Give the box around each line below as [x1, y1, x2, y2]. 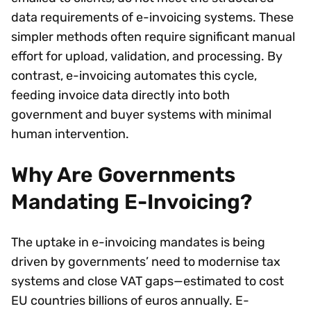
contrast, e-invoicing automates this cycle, [11, 68, 257, 84]
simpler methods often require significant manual [11, 29, 295, 45]
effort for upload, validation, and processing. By [11, 49, 283, 65]
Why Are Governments [11, 162, 235, 187]
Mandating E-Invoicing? [11, 189, 255, 214]
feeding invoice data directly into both [11, 87, 230, 103]
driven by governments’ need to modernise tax [11, 253, 280, 269]
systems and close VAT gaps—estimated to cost [11, 273, 284, 289]
